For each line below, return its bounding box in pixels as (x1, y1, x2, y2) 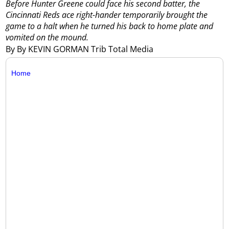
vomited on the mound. (6, 32, 89, 43)
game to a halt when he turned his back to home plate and (6, 20, 214, 32)
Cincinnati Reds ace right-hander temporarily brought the (6, 9, 208, 21)
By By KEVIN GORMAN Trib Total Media (6, 43, 156, 55)
